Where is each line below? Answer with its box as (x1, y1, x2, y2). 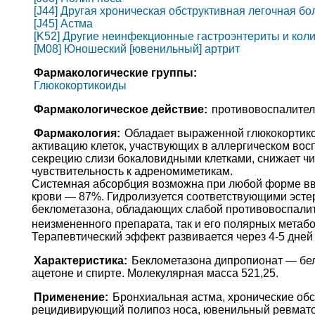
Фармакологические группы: (33, 67, 197, 79)
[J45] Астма (33, 18, 93, 30)
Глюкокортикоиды (33, 79, 127, 92)
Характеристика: (33, 255, 127, 267)
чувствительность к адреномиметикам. (31, 165, 233, 178)
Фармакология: (33, 127, 120, 140)
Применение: (33, 291, 108, 304)
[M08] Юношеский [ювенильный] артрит (33, 43, 240, 56)
